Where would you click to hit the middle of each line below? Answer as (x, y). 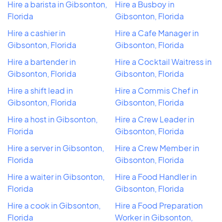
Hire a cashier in (36, 33)
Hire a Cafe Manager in (157, 33)
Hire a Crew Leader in (155, 119)
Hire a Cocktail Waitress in (163, 62)
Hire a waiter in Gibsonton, (56, 177)
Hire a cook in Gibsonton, (54, 206)
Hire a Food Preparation (159, 206)
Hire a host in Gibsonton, (53, 119)
